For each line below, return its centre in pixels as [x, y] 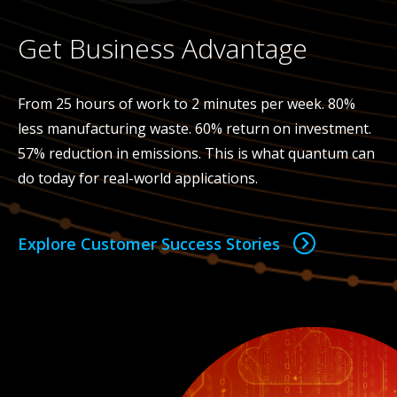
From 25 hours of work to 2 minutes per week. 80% [187, 103]
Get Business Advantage [163, 48]
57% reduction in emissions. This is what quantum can [196, 153]
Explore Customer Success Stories [149, 243]
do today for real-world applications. [138, 178]
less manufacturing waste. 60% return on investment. [195, 128]
